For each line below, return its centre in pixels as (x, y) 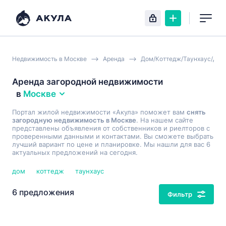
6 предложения (43, 192)
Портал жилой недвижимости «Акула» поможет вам (99, 112)
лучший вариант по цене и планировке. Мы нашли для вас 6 (111, 144)
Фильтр (180, 194)
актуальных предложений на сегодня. (75, 152)
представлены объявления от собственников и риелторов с (111, 128)
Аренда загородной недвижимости (88, 82)
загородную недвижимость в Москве (74, 120)
